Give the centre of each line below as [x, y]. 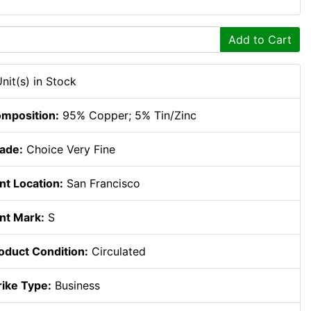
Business [76, 285]
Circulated [117, 251]
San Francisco [102, 183]
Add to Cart [260, 40]
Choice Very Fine [69, 149]
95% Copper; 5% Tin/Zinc [128, 115]
